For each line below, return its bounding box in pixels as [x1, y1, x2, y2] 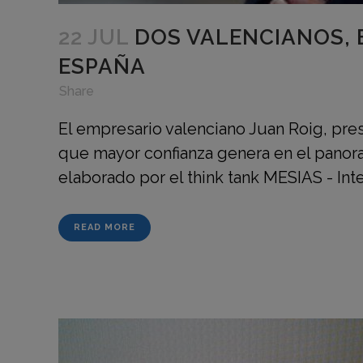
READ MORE [74, 222, 135, 233]
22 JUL [58, 25, 129, 50]
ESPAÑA [58, 54, 146, 79]
